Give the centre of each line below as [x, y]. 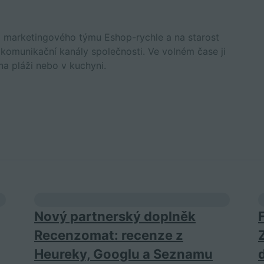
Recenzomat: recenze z [109, 235]
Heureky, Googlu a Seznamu [123, 254]
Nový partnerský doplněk [115, 216]
